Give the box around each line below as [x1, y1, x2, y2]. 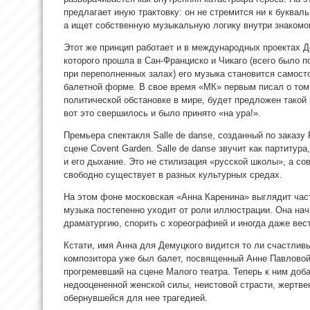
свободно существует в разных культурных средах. [64, 169, 282, 180]
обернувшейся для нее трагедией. [64, 292, 208, 303]
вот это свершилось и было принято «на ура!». [64, 107, 261, 118]
